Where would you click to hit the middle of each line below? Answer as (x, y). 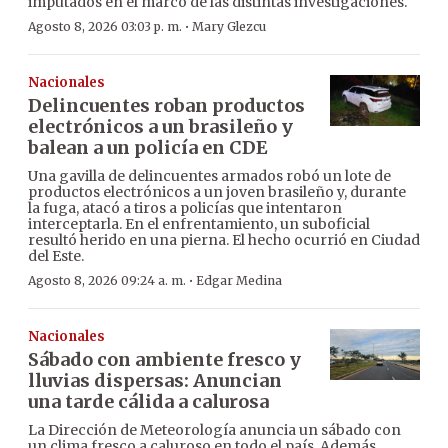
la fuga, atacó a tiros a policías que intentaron (185, 208)
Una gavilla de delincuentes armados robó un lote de (209, 176)
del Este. (56, 256)
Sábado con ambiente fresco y (164, 360)
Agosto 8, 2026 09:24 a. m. (107, 281)
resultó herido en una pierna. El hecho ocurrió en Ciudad (224, 240)
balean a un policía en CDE (148, 148)
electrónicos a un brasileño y (160, 127)
